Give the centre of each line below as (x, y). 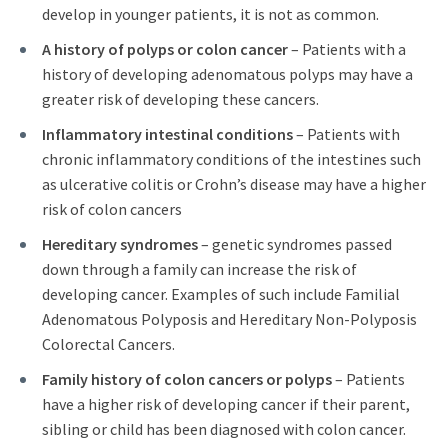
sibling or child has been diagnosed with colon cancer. (224, 429)
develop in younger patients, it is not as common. (210, 14)
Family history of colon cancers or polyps (187, 379)
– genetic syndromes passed (295, 244)
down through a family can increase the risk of (199, 269)
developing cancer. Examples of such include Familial (221, 294)
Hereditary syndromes (120, 244)
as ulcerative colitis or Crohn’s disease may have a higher (234, 184)
